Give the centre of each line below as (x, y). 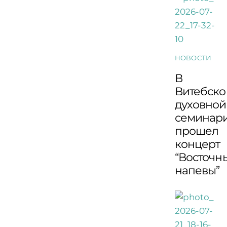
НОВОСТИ (193, 58)
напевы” (197, 171)
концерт (197, 144)
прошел (197, 131)
